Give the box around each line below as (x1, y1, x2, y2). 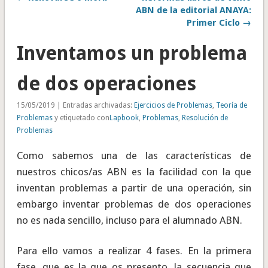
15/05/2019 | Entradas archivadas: (16, 101, 134, 110)
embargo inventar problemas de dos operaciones (16, 198, 252, 211)
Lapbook (109, 114, 139, 123)
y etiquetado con (52, 114, 109, 123)
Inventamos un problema (16, 42, 247, 65)
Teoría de (215, 101, 247, 110)
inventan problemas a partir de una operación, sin (16, 182, 252, 194)
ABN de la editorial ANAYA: (136, 5, 252, 16)
